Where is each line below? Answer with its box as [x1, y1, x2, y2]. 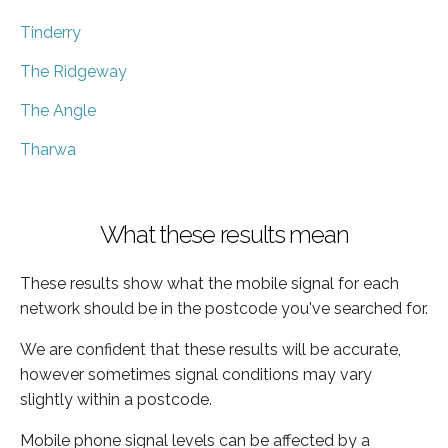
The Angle [20, 100, 96, 120]
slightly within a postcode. [20, 389, 212, 409]
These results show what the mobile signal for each [20, 273, 399, 293]
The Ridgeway [20, 61, 127, 81]
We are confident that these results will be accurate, [20, 339, 401, 359]
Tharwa [20, 139, 76, 159]
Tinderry [20, 22, 81, 42]
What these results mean [99, 219, 349, 249]
